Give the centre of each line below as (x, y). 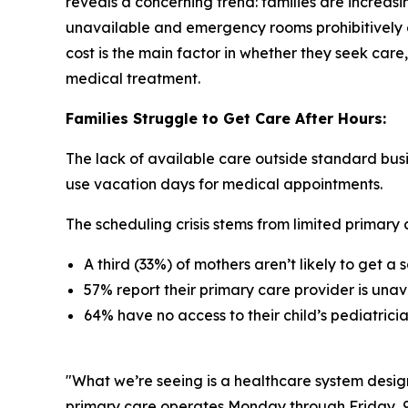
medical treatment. (133, 79)
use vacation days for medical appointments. (224, 184)
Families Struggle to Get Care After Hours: (226, 119)
